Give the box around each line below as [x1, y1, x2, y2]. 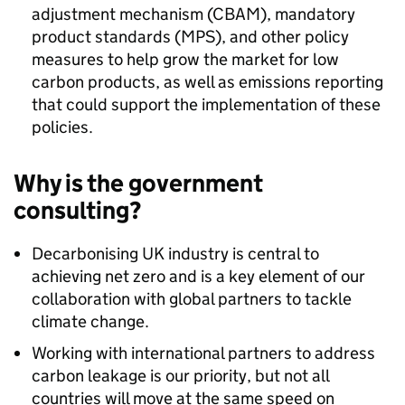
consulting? [14, 195, 141, 225]
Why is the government [14, 168, 263, 198]
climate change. [32, 311, 149, 332]
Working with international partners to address [32, 343, 375, 363]
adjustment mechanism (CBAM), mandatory [32, 4, 355, 24]
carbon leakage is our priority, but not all [32, 365, 329, 386]
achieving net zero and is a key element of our [32, 266, 365, 287]
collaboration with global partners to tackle [32, 288, 352, 309]
